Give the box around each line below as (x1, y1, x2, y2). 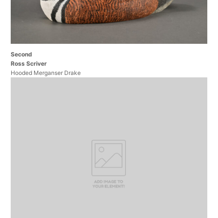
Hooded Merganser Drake (11, 69, 81, 76)
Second (11, 50, 33, 58)
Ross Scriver (11, 59, 47, 67)
